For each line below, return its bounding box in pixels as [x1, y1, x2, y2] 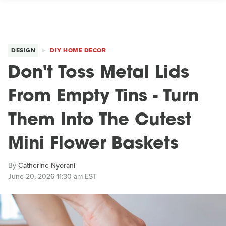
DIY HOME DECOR [50, 46, 106, 55]
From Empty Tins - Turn [8, 88, 199, 106]
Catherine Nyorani [18, 160, 75, 171]
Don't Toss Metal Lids [8, 65, 189, 82]
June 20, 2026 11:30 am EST [8, 171, 97, 182]
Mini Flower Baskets [8, 136, 179, 153]
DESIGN [11, 46, 35, 55]
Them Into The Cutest [8, 112, 191, 130]
